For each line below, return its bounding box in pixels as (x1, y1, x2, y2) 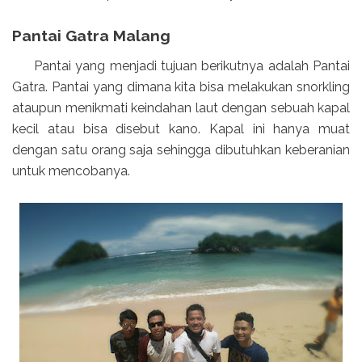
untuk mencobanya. (12, 162, 130, 179)
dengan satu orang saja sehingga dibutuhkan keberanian (12, 141, 350, 158)
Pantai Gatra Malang (12, 26, 170, 44)
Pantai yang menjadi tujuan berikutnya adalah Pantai (12, 57, 350, 74)
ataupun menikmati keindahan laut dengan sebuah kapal (12, 99, 350, 116)
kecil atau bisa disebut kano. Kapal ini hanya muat (12, 120, 350, 137)
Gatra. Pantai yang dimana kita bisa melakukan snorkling (12, 78, 350, 95)
